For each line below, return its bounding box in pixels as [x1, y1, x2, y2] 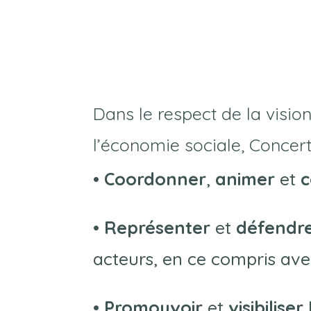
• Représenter [93, 216, 211, 238]
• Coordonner [93, 167, 207, 190]
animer [215, 167, 276, 190]
